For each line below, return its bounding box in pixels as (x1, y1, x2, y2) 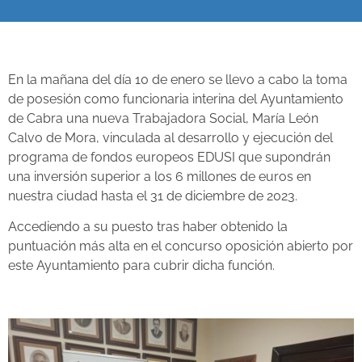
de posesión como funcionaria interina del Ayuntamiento (8, 91, 343, 107)
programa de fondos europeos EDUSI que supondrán (8, 149, 330, 165)
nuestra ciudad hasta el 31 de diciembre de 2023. (8, 188, 297, 204)
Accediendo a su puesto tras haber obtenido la (8, 219, 288, 235)
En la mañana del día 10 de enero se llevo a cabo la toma (8, 72, 347, 87)
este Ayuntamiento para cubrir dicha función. (8, 258, 275, 274)
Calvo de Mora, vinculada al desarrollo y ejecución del (8, 130, 333, 145)
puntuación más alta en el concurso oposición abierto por (8, 238, 353, 255)
